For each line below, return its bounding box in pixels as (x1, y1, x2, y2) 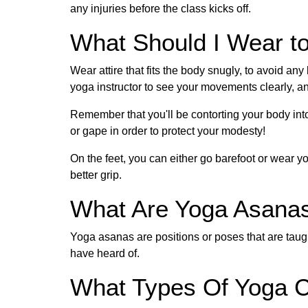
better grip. (70, 168, 124, 181)
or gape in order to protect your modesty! (70, 124, 268, 137)
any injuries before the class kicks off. (70, 2, 251, 14)
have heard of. (70, 247, 140, 259)
